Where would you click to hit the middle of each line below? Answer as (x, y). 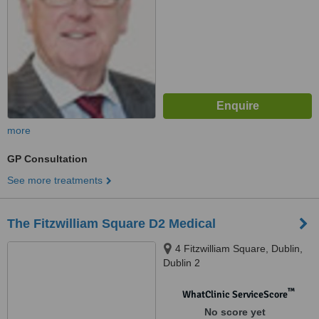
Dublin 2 (182, 263)
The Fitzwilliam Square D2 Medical (111, 224)
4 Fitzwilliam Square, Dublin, (239, 249)
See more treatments (55, 180)
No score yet (235, 312)
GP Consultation (47, 159)
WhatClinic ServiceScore (235, 294)
